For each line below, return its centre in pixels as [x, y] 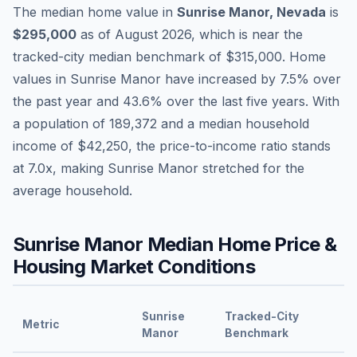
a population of [61, 123]
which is [226, 34]
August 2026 [153, 34]
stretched [231, 168]
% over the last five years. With [245, 101]
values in [41, 78]
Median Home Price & [240, 244]
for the [282, 168]
